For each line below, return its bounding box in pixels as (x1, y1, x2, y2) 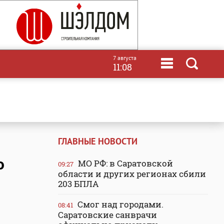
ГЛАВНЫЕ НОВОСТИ (58, 135, 137, 147)
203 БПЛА (58, 178, 98, 189)
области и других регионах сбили (58, 168, 206, 179)
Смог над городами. (75, 198, 163, 210)
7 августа (113, 54, 136, 61)
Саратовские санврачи (58, 209, 157, 220)
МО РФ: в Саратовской (76, 157, 173, 169)
